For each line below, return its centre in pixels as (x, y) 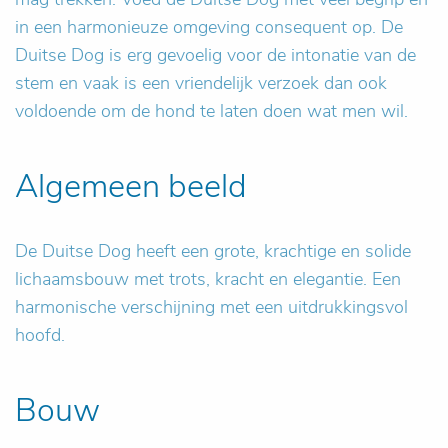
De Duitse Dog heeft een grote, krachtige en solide (213, 251)
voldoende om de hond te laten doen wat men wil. (211, 111)
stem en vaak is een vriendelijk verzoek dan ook (201, 83)
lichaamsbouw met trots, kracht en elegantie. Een (208, 279)
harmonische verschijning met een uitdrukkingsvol (211, 307)
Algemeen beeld (131, 186)
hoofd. (40, 335)
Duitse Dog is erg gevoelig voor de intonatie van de (215, 55)
